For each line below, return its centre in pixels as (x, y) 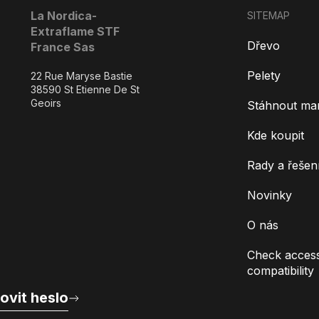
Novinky (269, 195)
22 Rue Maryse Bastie (82, 76)
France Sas (63, 47)
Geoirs (46, 103)
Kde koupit (275, 135)
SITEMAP (268, 15)
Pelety (263, 75)
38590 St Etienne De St (85, 89)
